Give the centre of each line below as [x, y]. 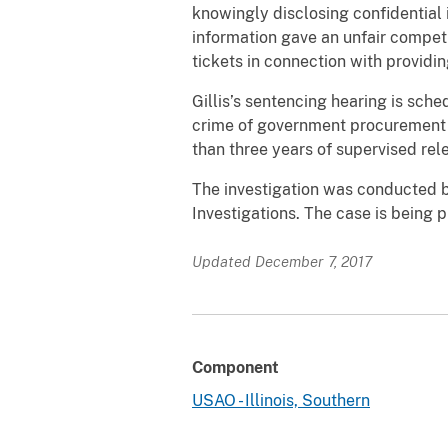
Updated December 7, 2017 [282, 261]
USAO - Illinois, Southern [281, 400]
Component [235, 367]
